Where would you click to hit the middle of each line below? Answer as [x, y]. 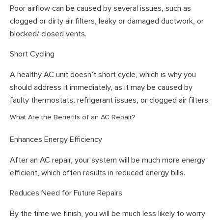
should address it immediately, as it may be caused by [101, 87]
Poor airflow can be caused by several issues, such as [100, 8]
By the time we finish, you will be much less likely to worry [108, 213]
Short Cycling [32, 54]
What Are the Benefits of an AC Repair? [72, 117]
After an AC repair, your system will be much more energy [108, 160]
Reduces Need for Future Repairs [66, 193]
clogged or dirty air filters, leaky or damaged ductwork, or [107, 21]
